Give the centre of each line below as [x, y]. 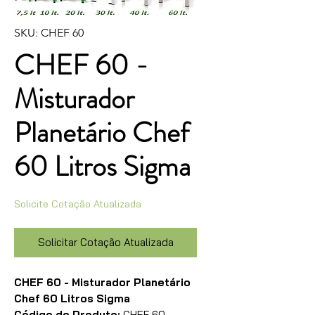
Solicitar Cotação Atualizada [105, 242]
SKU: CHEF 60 [49, 33]
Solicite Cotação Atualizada [78, 204]
